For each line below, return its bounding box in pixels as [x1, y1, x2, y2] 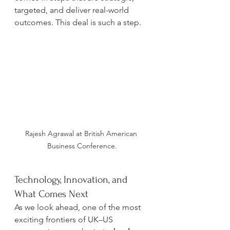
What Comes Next [14, 188, 88, 200]
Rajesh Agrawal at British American [25, 129, 139, 139]
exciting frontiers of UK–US [14, 215, 115, 225]
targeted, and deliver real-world [14, 5, 131, 15]
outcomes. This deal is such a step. [14, 17, 141, 27]
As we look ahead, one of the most [14, 202, 143, 213]
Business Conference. [47, 141, 117, 151]
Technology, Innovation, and [14, 174, 130, 186]
